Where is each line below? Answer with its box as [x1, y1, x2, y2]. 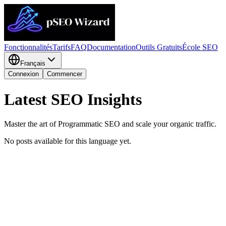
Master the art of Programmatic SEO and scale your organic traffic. [4, 120, 216, 129]
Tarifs [52, 43, 71, 52]
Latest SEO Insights [4, 90, 142, 108]
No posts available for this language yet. [4, 137, 131, 146]
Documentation [87, 43, 136, 52]
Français [20, 60, 45, 68]
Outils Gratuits [136, 43, 182, 52]
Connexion [8, 70, 39, 78]
